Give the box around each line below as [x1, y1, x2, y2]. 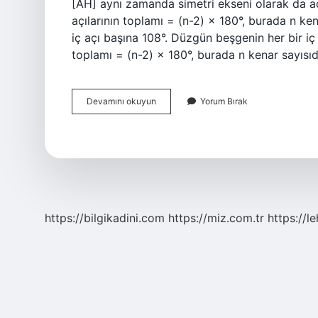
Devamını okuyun [87, 96, 156, 106]
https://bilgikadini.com [45, 211, 165, 225]
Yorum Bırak [200, 96, 248, 106]
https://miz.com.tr [168, 211, 264, 225]
